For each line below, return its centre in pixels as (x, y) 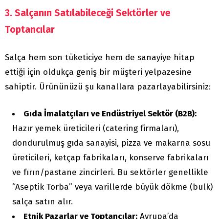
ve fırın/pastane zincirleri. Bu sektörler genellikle (110, 173)
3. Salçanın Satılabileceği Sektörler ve (88, 13)
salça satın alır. (43, 202)
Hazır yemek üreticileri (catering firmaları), (96, 129)
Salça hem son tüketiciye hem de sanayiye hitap (100, 58)
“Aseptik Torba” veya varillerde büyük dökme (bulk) (112, 187)
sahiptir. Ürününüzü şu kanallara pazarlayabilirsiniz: (108, 87)
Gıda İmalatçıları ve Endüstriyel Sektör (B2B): (110, 114)
